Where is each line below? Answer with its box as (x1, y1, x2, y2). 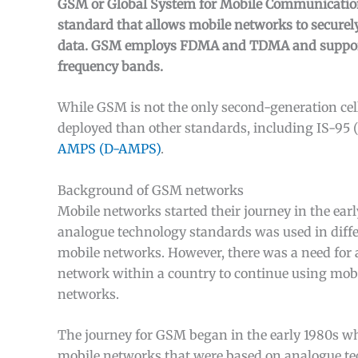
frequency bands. (58, 58, 163, 74)
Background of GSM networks (58, 181, 244, 198)
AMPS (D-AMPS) (58, 141, 161, 157)
